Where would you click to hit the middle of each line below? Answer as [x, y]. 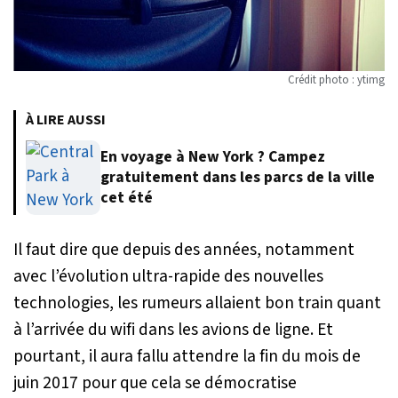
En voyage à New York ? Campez [213, 157]
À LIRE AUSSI [66, 119]
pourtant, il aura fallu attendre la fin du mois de [187, 356]
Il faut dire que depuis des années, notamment [184, 249]
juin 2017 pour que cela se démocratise [155, 382]
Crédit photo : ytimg [336, 80]
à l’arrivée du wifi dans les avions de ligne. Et [173, 329]
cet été [127, 198]
